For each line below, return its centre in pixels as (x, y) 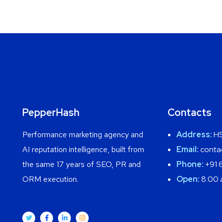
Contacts (189, 112)
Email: (187, 149)
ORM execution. (50, 179)
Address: (194, 134)
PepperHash (51, 112)
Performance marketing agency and (83, 134)
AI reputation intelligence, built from (83, 149)
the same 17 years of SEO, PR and (82, 164)
